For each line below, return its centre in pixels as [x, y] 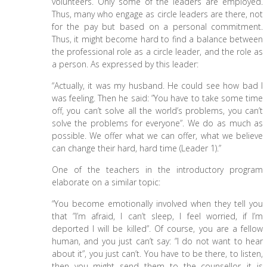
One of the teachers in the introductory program [157, 170]
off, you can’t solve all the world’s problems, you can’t [157, 111]
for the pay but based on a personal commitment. [157, 27]
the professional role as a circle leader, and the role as [157, 52]
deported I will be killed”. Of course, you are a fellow [157, 229]
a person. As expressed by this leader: [125, 64]
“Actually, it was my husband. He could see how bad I [157, 86]
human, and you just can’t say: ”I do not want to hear [157, 241]
